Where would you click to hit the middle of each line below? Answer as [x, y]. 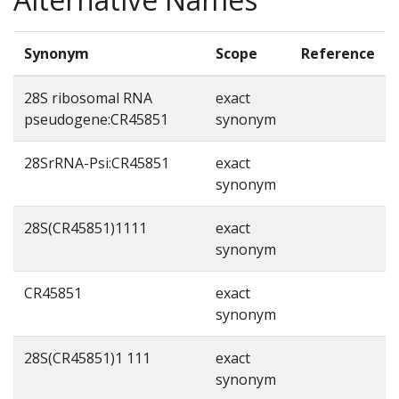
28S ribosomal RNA [88, 98]
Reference [338, 53]
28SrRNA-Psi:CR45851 [97, 163]
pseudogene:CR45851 [96, 119]
